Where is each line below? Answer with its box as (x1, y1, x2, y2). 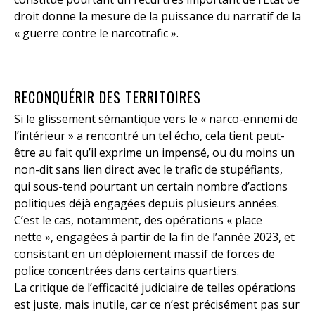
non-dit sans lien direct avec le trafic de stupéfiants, (14, 162, 283, 178)
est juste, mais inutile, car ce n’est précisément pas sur (14, 297, 300, 313)
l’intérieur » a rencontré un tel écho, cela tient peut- (14, 128, 285, 144)
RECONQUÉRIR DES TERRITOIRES (14, 86, 201, 108)
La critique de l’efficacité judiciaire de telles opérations (14, 280, 296, 296)
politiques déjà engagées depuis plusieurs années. (14, 195, 279, 212)
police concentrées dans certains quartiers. (14, 263, 239, 279)
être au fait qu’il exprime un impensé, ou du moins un (14, 145, 295, 161)
